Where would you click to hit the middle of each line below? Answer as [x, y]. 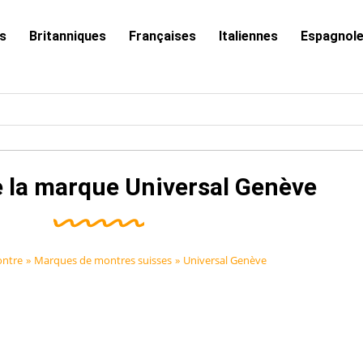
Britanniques [67, 36]
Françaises [162, 36]
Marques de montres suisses [103, 260]
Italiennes [248, 36]
